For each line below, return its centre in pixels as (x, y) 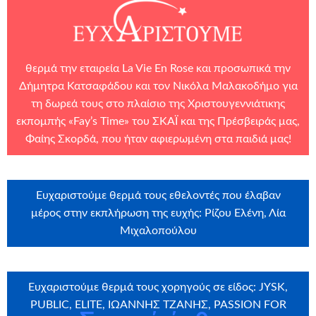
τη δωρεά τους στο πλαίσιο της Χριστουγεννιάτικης (158, 103)
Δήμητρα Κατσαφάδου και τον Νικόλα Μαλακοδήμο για (158, 86)
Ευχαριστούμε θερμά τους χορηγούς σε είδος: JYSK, (158, 287)
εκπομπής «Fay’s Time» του (84, 121)
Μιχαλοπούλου (158, 230)
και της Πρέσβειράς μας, (239, 121)
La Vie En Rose (158, 68)
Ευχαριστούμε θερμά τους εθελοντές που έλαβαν (158, 195)
